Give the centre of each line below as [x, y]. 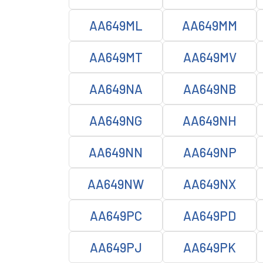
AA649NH [210, 120]
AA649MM [210, 25]
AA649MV [210, 57]
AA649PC [116, 215]
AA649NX [210, 184]
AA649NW [116, 184]
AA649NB [210, 89]
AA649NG [116, 120]
